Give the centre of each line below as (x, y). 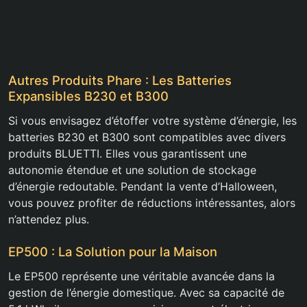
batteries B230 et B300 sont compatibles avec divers (147, 137)
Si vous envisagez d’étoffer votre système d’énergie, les (152, 121)
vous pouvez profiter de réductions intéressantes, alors (152, 203)
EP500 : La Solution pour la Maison (113, 252)
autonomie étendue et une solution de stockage (132, 170)
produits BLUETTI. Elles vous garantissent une (127, 154)
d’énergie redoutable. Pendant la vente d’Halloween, (143, 187)
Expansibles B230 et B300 (88, 96)
